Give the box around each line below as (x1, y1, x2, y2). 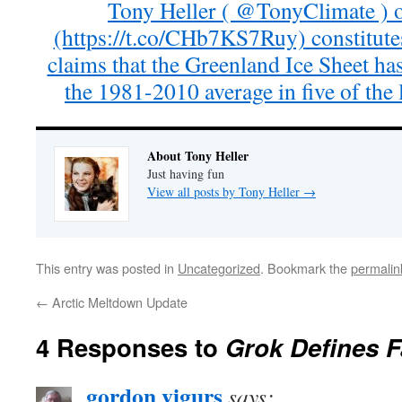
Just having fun (147, 165, 224, 182)
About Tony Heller (147, 146, 249, 165)
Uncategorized (178, 258, 260, 277)
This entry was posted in (36, 258, 178, 277)
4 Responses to (36, 329, 225, 364)
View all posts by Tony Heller (147, 183, 303, 200)
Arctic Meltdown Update (48, 293, 188, 311)
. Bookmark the (260, 258, 351, 277)
